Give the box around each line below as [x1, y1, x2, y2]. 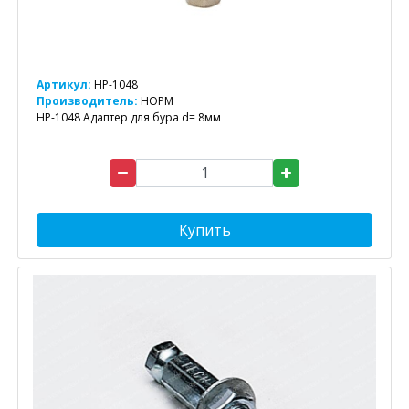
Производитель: [37, 92, 141, 109]
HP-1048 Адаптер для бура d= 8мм [37, 109, 221, 125]
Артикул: [37, 76, 91, 92]
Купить [178, 219, 231, 240]
